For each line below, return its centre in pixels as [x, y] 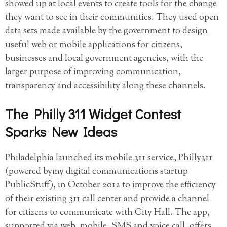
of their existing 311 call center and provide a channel [107, 199]
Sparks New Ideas [61, 131]
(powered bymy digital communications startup [97, 172]
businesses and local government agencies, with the [104, 59]
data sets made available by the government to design [106, 32]
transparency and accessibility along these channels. [105, 86]
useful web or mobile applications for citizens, [94, 45]
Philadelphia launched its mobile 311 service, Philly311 [109, 158]
